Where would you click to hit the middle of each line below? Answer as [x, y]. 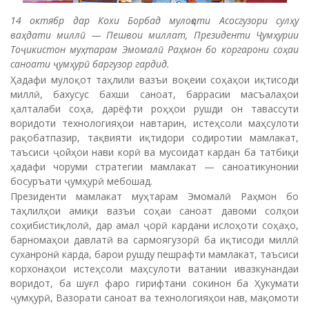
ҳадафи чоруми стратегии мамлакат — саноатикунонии [154, 166]
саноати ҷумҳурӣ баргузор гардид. [90, 64]
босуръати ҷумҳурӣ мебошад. [81, 181]
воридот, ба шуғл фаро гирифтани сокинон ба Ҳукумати [154, 283]
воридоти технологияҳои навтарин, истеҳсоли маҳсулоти [154, 123]
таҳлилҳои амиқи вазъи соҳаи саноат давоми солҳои [154, 211]
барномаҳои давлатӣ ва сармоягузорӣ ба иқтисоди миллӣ [154, 240]
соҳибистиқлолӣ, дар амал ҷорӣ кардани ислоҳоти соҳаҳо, [154, 225]
